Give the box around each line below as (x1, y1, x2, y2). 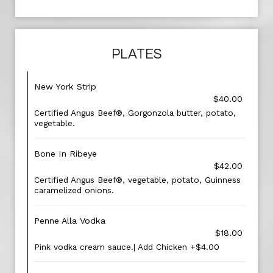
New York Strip (34, 82, 96, 91)
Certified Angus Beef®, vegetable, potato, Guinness (34, 175, 241, 185)
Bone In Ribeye (34, 149, 97, 158)
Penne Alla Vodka (34, 216, 105, 225)
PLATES (112, 48, 161, 62)
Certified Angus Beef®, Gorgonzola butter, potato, (34, 108, 236, 118)
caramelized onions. (34, 185, 114, 195)
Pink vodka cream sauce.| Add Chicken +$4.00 (34, 242, 219, 252)
